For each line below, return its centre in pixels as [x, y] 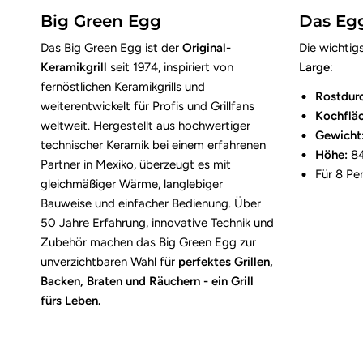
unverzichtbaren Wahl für [110, 262]
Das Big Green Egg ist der [112, 48]
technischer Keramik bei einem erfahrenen [154, 145]
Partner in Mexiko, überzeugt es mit [136, 165]
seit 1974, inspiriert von [172, 68]
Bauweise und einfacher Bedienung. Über [151, 204]
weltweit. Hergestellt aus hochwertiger [146, 126]
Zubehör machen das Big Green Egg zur [149, 243]
